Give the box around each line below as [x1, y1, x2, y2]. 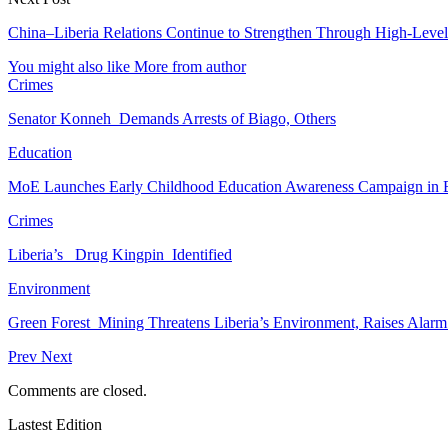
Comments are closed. [8, 381, 147, 399]
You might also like [8, 57, 130, 75]
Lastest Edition [8, 415, 102, 433]
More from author [134, 57, 246, 75]
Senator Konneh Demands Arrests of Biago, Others [8, 109, 336, 127]
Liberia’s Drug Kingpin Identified [8, 245, 232, 263]
